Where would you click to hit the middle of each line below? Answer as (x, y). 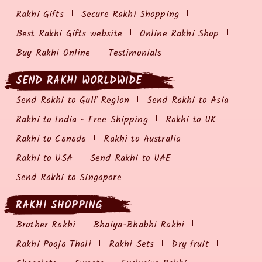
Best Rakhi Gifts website (69, 33)
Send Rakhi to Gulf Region (73, 100)
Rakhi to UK (191, 119)
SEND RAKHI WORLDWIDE (79, 81)
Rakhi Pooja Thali (54, 244)
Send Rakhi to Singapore (69, 177)
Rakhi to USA (44, 158)
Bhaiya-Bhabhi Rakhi (139, 225)
